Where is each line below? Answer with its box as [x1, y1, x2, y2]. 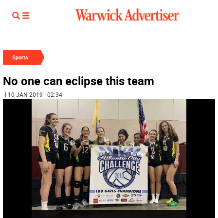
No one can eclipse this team [3, 73, 154, 89]
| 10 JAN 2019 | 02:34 [5, 91, 62, 98]
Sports [12, 54, 28, 61]
